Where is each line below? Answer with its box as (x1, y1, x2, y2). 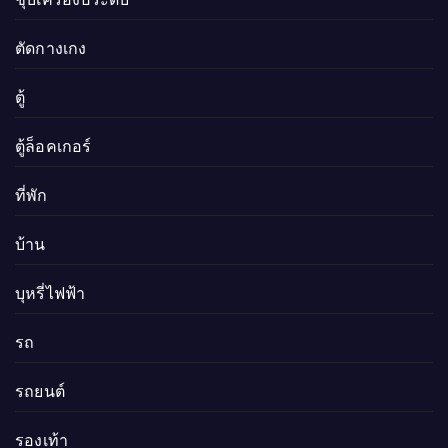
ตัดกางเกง (15, 40, 87, 58)
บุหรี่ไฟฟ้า (15, 285, 86, 303)
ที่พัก (15, 187, 48, 205)
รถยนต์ (15, 383, 65, 401)
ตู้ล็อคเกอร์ (15, 138, 92, 156)
